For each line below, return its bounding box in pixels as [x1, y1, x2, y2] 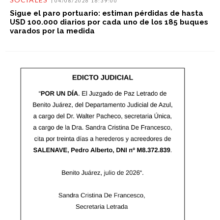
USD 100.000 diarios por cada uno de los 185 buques [9, 17, 208, 27]
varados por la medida [9, 26, 95, 35]
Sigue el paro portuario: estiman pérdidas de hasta [9, 8, 203, 18]
